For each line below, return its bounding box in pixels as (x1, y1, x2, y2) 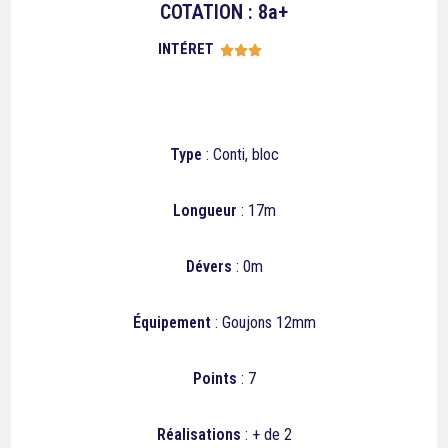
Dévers (185, 257, 232, 276)
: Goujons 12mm (210, 313, 316, 332)
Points (192, 369, 237, 388)
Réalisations (156, 425, 241, 444)
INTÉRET (158, 40, 214, 58)
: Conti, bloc (201, 145, 279, 164)
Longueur (172, 201, 237, 220)
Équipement (132, 313, 211, 332)
